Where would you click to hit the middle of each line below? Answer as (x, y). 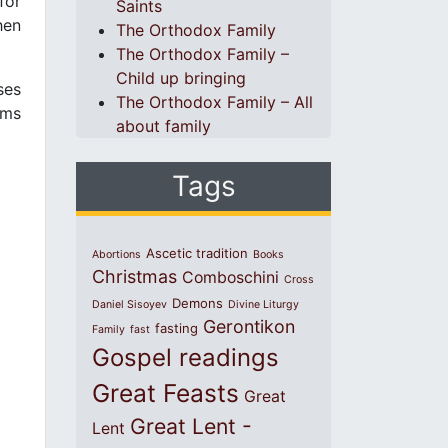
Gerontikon (249, 326)
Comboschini (230, 277)
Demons (197, 303)
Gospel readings (185, 357)
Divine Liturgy (263, 304)
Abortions (116, 254)
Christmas (134, 276)
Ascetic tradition (197, 253)
